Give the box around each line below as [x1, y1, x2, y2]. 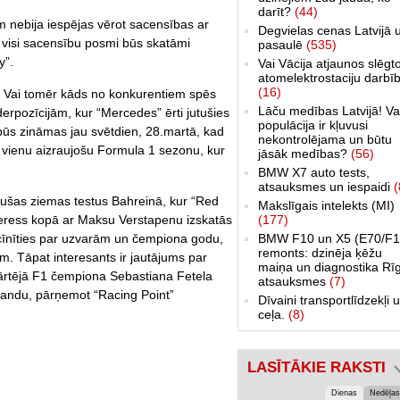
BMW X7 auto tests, [258, 164, 370, 179]
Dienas [331, 387, 357, 397]
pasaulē [258, 37, 306, 52]
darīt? [258, 4, 295, 19]
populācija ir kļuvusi [258, 117, 368, 132]
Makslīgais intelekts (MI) [258, 197, 395, 212]
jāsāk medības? [258, 146, 351, 161]
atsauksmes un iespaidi [258, 179, 394, 194]
